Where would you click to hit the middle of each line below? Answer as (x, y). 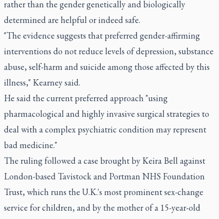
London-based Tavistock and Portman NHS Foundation (104, 176)
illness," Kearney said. (42, 82)
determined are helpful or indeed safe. (72, 20)
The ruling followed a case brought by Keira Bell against (105, 161)
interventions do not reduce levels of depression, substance (109, 51)
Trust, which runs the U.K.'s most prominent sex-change (104, 192)
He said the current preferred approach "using (86, 98)
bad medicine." (31, 145)
